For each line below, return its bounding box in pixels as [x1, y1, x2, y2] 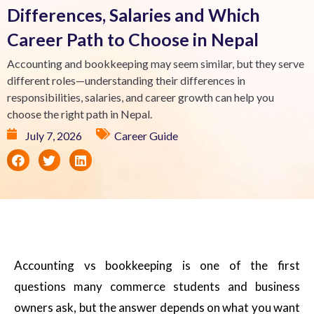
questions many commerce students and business [14, 279, 300, 294]
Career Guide [114, 128, 178, 142]
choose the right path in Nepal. [7, 107, 152, 121]
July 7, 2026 [25, 128, 82, 142]
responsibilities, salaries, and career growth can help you [7, 90, 274, 104]
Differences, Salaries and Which [7, 4, 260, 25]
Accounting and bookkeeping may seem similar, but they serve [7, 56, 304, 70]
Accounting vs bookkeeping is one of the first [14, 258, 300, 273]
